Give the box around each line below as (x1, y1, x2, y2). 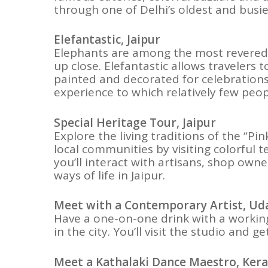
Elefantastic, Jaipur (54, 32, 161, 47)
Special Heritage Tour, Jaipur (54, 114, 217, 130)
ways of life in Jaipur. (54, 167, 166, 183)
